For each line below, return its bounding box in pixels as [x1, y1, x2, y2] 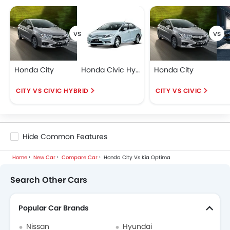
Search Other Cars [10, 174, 87, 186]
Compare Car [62, 153, 98, 161]
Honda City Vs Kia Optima [104, 153, 170, 161]
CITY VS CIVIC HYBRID [16, 86, 89, 95]
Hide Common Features [23, 131, 107, 142]
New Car [33, 153, 55, 161]
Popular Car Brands [18, 202, 89, 213]
